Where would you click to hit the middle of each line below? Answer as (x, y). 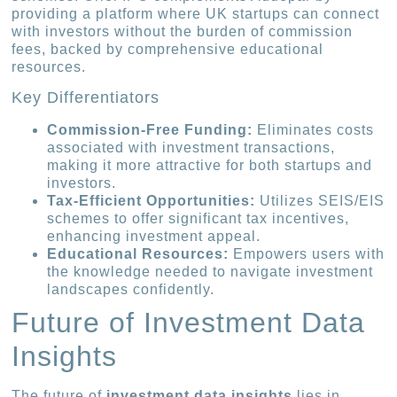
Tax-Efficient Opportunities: (152, 201)
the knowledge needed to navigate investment (210, 272)
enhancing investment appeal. (154, 237)
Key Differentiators (86, 98)
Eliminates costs (314, 130)
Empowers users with (307, 254)
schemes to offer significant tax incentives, (198, 219)
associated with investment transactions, (191, 148)
